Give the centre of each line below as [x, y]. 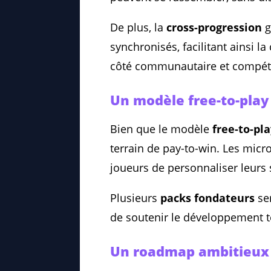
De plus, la [138, 28]
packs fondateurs [207, 198]
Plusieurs [135, 198]
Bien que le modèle [161, 129]
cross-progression [214, 28]
